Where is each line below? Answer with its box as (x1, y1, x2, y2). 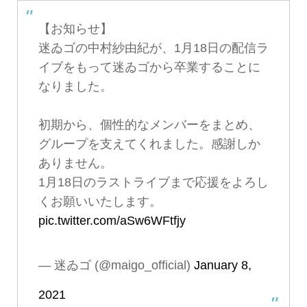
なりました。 (38, 79, 112, 93)
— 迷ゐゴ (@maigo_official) (38, 258, 194, 272)
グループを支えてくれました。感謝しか (38, 136, 260, 151)
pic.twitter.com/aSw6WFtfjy (38, 213, 186, 228)
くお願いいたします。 (38, 194, 162, 208)
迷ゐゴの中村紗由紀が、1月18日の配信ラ (38, 40, 269, 55)
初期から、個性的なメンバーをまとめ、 (38, 117, 260, 132)
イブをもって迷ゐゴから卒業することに (38, 60, 260, 74)
